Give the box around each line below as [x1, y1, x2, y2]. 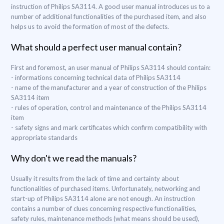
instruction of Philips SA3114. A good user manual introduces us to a [11, 2, 210, 10]
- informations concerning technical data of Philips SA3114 [11, 73, 180, 81]
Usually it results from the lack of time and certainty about [11, 174, 179, 182]
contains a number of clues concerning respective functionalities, [11, 204, 196, 212]
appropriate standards [11, 133, 77, 141]
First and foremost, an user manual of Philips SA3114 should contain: [11, 63, 210, 71]
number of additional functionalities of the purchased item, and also [11, 12, 206, 20]
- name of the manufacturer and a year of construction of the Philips [11, 83, 206, 91]
